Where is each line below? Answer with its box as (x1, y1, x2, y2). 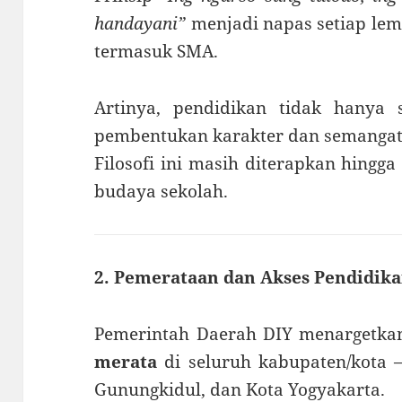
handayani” (94, 12, 187, 36)
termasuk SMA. (94, 39, 219, 64)
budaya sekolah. (94, 179, 229, 204)
